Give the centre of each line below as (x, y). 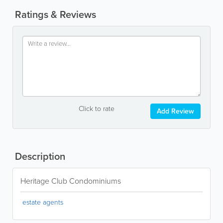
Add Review (175, 111)
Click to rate (96, 108)
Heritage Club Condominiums (71, 180)
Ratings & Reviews (54, 14)
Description (39, 156)
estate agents (43, 202)
